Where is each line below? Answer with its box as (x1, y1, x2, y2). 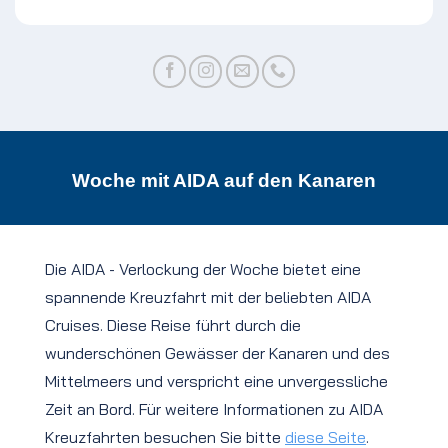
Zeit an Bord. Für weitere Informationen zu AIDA (45, 398, 383, 419)
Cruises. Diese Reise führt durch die (45, 314, 301, 335)
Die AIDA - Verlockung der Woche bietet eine (45, 258, 361, 279)
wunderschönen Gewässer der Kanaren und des (45, 342, 390, 363)
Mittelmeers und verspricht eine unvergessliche (45, 370, 388, 391)
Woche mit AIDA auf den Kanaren (72, 169, 376, 191)
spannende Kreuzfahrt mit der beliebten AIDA (45, 286, 371, 307)
